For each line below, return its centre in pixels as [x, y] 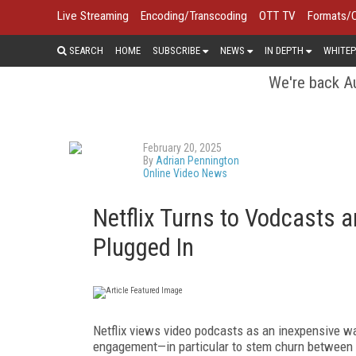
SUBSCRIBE [176, 50]
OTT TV [277, 16]
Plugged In [143, 247]
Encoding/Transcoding [194, 16]
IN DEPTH [284, 50]
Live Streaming [93, 16]
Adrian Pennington [197, 160]
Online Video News [185, 173]
